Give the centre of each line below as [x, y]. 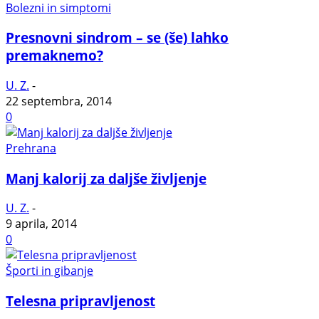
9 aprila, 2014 [41, 224]
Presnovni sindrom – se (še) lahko [117, 38]
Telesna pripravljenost [80, 301]
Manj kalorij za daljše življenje [106, 178]
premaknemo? [54, 56]
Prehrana [31, 148]
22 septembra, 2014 [59, 101]
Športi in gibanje [49, 271]
